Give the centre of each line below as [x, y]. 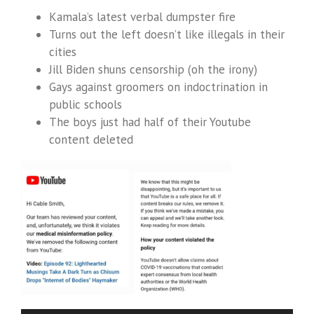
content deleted [91, 139]
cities [63, 52]
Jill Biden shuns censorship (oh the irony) [153, 69]
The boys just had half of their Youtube [150, 122]
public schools [86, 104]
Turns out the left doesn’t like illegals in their [167, 34]
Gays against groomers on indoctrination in [158, 87]
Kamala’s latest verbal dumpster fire [142, 16]
